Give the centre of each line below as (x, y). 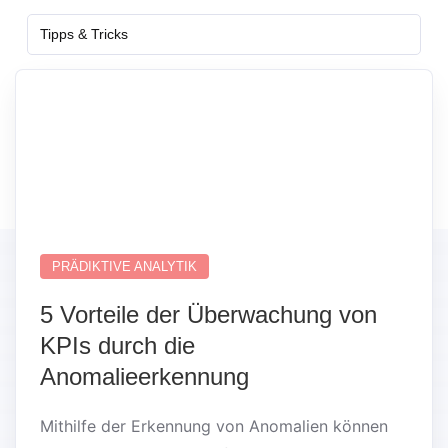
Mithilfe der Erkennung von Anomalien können (214, 425)
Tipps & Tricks (84, 33)
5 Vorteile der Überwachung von (208, 314)
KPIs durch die (117, 345)
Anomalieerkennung (144, 376)
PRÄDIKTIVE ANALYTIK (124, 266)
